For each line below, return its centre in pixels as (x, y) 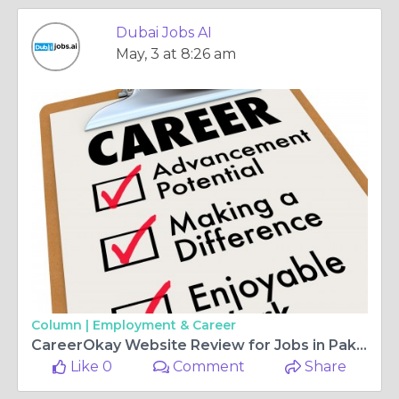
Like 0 (90, 366)
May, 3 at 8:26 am (176, 54)
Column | (62, 325)
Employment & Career (164, 325)
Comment (208, 366)
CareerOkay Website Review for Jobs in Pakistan (362, 345)
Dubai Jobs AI (164, 33)
